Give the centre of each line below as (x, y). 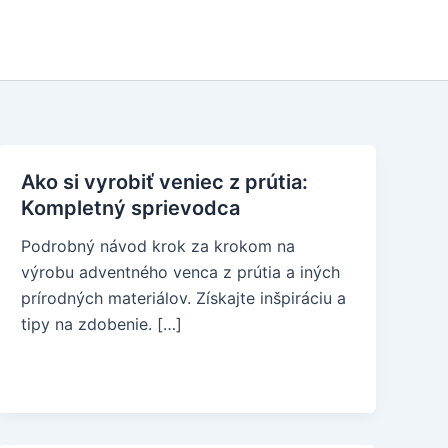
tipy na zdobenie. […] (102, 324)
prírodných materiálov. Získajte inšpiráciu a (184, 298)
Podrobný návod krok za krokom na (158, 246)
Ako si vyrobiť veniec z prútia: (165, 182)
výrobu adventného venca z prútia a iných (181, 272)
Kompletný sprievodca (131, 208)
